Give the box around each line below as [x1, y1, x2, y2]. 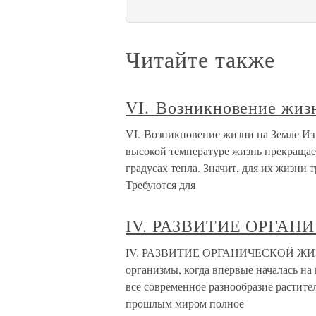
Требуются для [126, 177, 195, 192]
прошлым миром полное [126, 296, 244, 310]
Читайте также [126, 44, 275, 74]
